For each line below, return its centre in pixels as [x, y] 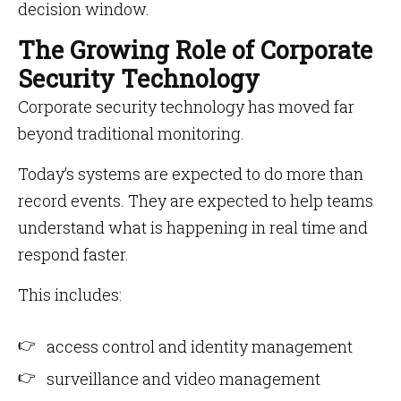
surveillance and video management [183, 379]
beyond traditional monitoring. [131, 133]
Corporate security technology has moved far [186, 107]
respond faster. [73, 254]
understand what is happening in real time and [193, 227]
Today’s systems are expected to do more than [191, 174]
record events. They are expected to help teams [196, 200]
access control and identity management [200, 346]
